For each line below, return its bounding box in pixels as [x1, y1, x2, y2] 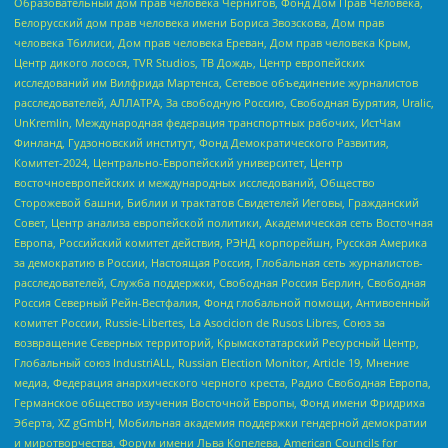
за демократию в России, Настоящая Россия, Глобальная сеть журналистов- [14, 254, 423, 270]
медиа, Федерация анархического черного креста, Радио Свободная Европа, [14, 374, 431, 390]
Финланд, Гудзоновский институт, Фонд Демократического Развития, [14, 134, 389, 150]
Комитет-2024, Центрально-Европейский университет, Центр [14, 154, 343, 170]
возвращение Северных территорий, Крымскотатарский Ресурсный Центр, [14, 334, 419, 350]
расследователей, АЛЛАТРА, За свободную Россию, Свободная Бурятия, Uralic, [14, 94, 434, 110]
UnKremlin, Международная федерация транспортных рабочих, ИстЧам [14, 114, 401, 130]
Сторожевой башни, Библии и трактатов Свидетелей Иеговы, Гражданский [14, 194, 419, 210]
